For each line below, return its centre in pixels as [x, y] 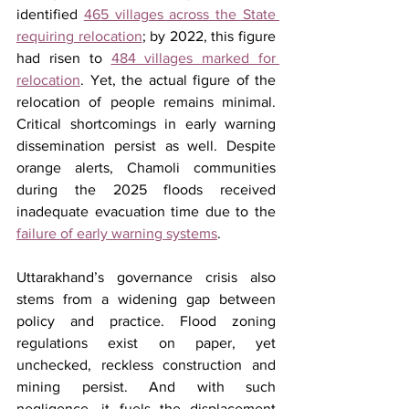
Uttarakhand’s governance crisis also [146, 277]
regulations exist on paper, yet [146, 342]
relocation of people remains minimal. [146, 101]
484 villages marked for [193, 58]
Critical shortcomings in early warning [146, 123]
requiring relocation [79, 36]
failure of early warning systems [117, 233]
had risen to [64, 58]
